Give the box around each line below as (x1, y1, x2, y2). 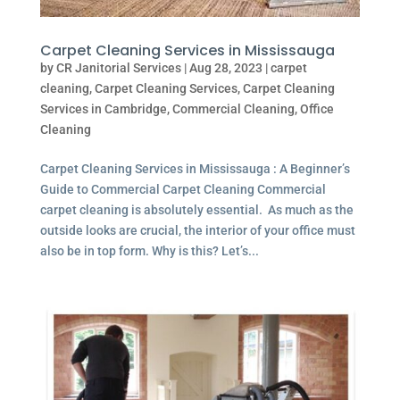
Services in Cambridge (39, 102, 167, 117)
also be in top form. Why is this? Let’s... (39, 244, 259, 259)
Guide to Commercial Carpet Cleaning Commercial (39, 182, 326, 197)
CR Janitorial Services (55, 61, 181, 76)
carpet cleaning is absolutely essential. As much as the (39, 203, 354, 218)
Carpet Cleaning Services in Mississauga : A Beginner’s (39, 162, 350, 177)
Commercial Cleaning (171, 102, 295, 117)
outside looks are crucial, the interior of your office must (39, 223, 355, 238)
